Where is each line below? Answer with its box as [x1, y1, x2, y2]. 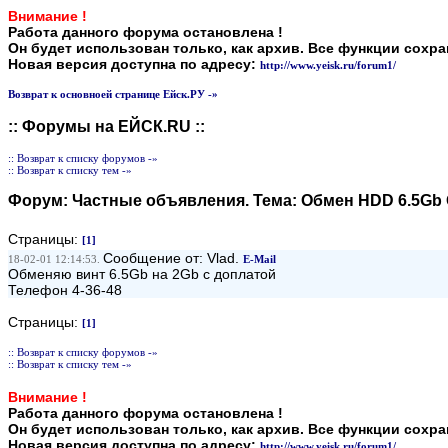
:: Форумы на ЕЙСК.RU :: [8, 118, 205, 135]
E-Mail [243, 253, 276, 265]
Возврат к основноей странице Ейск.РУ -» [8, 88, 218, 100]
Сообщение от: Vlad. [103, 250, 243, 266]
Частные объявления [72, 192, 245, 209]
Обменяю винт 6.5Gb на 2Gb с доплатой [8, 266, 276, 282]
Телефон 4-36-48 [8, 282, 122, 298]
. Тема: [245, 192, 301, 209]
